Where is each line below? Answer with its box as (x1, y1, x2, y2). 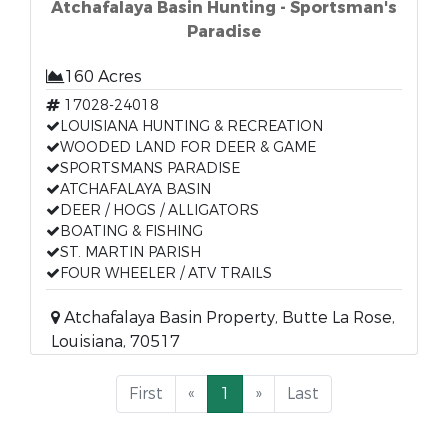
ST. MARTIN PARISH (60, 243, 201, 262)
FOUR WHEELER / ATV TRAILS (60, 264, 272, 283)
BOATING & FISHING (60, 222, 203, 241)
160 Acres (64, 66, 142, 87)
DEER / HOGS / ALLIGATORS (60, 201, 259, 220)
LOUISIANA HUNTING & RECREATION (60, 117, 323, 136)
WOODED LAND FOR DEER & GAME (60, 138, 316, 157)
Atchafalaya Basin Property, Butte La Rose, (60, 307, 395, 328)
